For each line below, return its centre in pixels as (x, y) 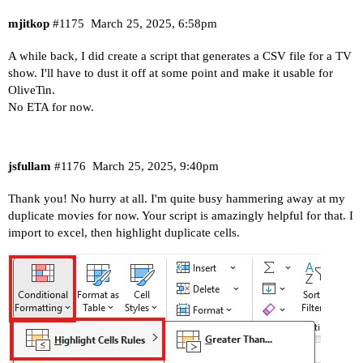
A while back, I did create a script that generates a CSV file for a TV (180, 56)
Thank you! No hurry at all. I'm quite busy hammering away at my (177, 198)
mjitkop (29, 23)
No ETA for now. (51, 107)
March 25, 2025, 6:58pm (154, 23)
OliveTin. (32, 90)
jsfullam (30, 167)
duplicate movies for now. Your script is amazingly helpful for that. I (181, 215)
